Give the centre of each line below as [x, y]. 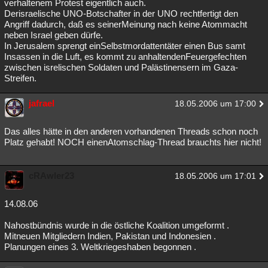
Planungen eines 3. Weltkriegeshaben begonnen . [100, 247]
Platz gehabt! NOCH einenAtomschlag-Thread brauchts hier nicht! [133, 142]
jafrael [42, 103]
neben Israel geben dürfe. [54, 35]
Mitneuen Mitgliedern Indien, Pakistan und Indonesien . [110, 236]
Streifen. [20, 78]
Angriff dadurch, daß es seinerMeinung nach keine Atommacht [126, 24]
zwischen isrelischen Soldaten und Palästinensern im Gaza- [121, 67]
